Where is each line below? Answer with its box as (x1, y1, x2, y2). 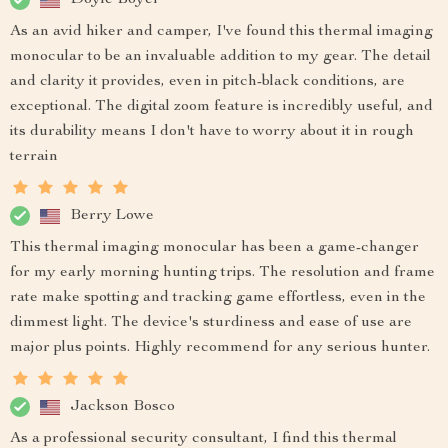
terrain (10, 149, 58, 166)
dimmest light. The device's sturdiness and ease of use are (10, 315, 412, 332)
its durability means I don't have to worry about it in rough (10, 124, 414, 141)
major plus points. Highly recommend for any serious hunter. (10, 340, 430, 357)
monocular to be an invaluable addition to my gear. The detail (10, 49, 431, 66)
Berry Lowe (70, 207, 154, 224)
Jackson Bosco (70, 398, 175, 415)
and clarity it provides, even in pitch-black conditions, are (10, 74, 405, 91)
